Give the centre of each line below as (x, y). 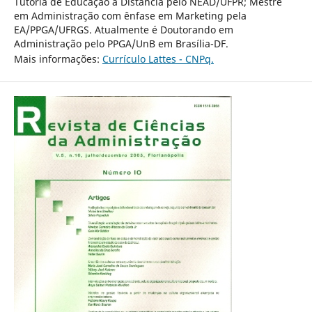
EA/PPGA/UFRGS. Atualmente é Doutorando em (123, 30)
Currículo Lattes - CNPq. (158, 59)
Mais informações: (58, 59)
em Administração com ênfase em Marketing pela (130, 16)
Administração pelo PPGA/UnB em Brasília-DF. (121, 44)
